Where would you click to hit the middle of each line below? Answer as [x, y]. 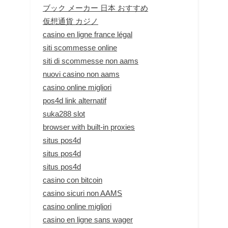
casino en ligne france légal [88, 34]
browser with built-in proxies [89, 127]
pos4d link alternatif [75, 100]
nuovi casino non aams [81, 74]
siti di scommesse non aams [91, 61]
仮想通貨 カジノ [70, 21]
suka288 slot [64, 113]
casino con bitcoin [73, 180]
